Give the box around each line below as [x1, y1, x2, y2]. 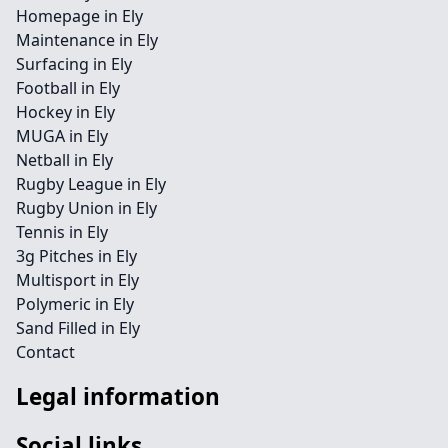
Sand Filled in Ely [16, 317, 140, 339]
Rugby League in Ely [16, 173, 166, 195]
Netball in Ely [16, 149, 113, 171]
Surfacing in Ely [16, 53, 132, 75]
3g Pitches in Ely [16, 245, 137, 267]
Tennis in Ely [16, 221, 108, 243]
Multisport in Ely [16, 269, 139, 291]
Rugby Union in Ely [16, 197, 157, 219]
